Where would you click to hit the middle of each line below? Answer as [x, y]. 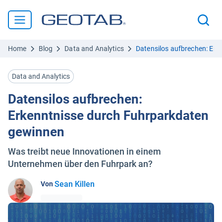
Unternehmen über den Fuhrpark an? [80, 164]
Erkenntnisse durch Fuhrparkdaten [108, 115]
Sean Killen [75, 184]
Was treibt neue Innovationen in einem [84, 151]
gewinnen [36, 132]
